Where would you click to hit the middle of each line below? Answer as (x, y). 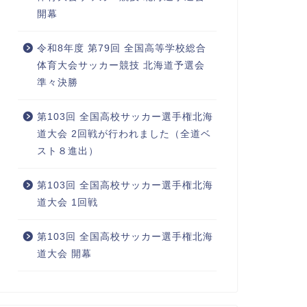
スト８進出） (67, 151)
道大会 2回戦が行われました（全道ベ (124, 134)
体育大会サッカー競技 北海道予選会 (121, 65)
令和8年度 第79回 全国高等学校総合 (121, 48)
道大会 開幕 (64, 254)
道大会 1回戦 (67, 202)
